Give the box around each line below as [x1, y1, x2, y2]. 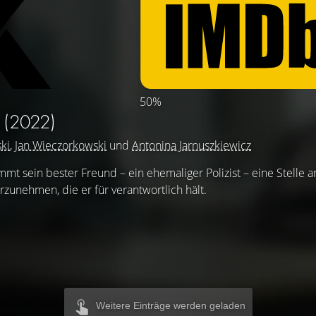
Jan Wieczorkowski [15, 138, 107, 153]
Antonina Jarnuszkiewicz [132, 138, 251, 153]
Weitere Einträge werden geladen [95, 300, 245, 311]
